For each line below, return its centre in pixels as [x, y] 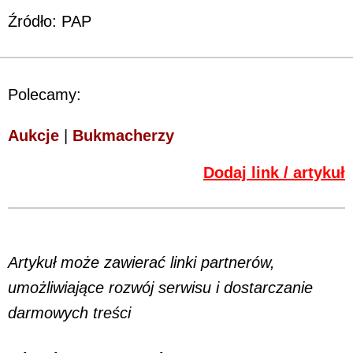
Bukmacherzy [123, 135]
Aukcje [33, 135]
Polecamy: [45, 94]
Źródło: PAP [50, 21]
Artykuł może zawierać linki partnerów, [141, 262]
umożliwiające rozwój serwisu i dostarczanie [160, 287]
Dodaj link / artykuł [274, 172]
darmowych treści [69, 312]
